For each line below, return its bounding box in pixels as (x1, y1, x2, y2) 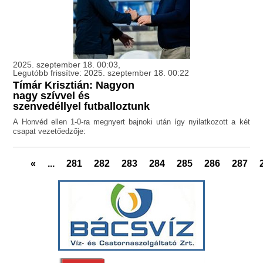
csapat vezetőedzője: (13, 127, 89, 136)
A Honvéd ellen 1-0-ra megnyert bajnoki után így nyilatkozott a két (13, 117, 250, 127)
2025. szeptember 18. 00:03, (13, 60, 121, 70)
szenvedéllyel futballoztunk (13, 100, 150, 113)
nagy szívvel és (13, 90, 90, 102)
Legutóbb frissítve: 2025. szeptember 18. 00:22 (13, 68, 190, 78)
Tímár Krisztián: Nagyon (13, 79, 135, 92)
